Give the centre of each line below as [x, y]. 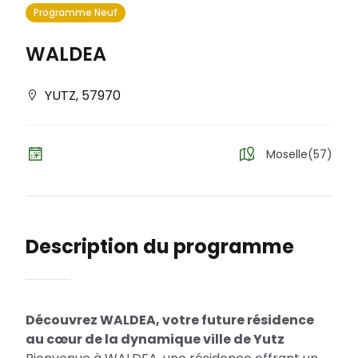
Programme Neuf [76, 12]
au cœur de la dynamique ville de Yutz [155, 339]
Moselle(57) [299, 154]
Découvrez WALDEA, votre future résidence [170, 320]
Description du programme [160, 247]
